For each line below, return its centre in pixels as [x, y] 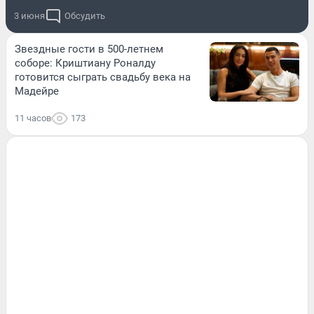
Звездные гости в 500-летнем [89, 49]
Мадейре [37, 91]
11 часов [33, 118]
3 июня [29, 15]
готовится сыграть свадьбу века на [103, 77]
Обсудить [85, 15]
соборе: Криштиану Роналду [85, 63]
